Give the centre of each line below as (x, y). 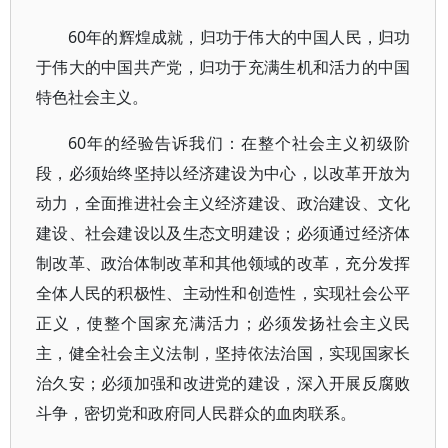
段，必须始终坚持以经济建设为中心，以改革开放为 (223, 173)
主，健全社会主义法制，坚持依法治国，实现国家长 (223, 353)
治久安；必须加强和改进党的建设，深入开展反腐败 (223, 383)
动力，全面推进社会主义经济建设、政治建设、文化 (223, 203)
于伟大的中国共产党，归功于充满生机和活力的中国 (223, 67)
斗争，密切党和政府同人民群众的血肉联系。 (196, 413)
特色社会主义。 (92, 97)
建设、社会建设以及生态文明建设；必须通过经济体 (223, 233)
